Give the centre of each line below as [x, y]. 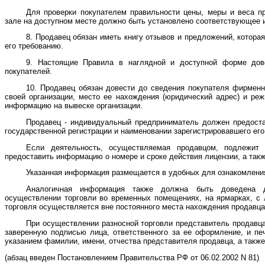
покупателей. [28, 72]
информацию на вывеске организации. [74, 106]
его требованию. [34, 46]
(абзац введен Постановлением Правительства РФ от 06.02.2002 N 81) [132, 257]
